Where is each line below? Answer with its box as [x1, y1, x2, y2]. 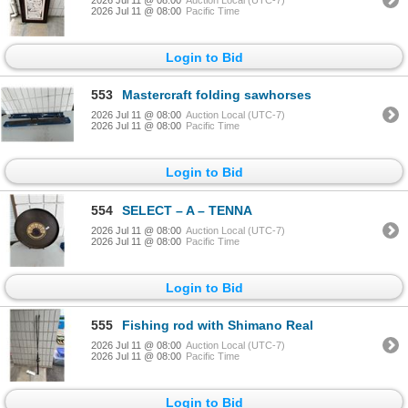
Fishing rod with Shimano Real [122, 318, 313, 333]
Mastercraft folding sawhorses [122, 87, 311, 103]
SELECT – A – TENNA [122, 202, 252, 218]
